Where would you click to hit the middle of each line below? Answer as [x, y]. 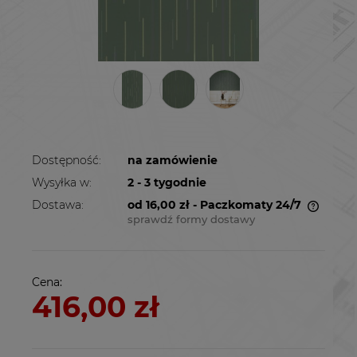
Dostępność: [67, 161]
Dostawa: [58, 205]
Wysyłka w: [62, 183]
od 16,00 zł [159, 205]
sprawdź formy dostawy [191, 220]
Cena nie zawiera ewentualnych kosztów [160, 221]
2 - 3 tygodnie [167, 183]
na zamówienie [173, 161]
